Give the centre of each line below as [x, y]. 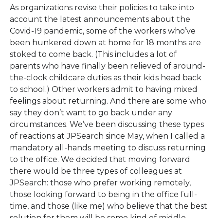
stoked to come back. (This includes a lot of [93, 54]
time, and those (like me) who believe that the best [109, 206]
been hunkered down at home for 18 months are [105, 43]
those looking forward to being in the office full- [103, 194]
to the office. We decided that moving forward [100, 159]
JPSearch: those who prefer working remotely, [100, 183]
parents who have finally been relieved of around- [108, 66]
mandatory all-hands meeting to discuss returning [108, 148]
